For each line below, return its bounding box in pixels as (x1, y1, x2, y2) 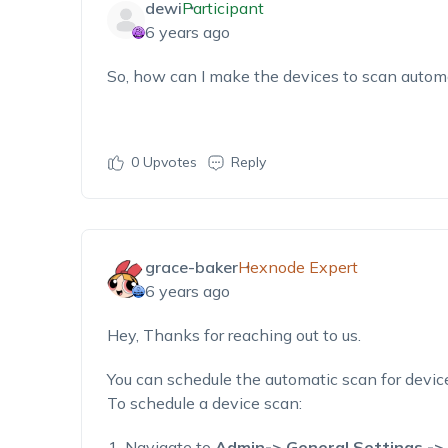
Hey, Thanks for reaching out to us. (106, 325, 361, 345)
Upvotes (138, 153, 197, 171)
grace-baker (144, 257, 238, 277)
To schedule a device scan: (106, 393, 302, 413)
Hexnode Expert (237, 257, 358, 277)
